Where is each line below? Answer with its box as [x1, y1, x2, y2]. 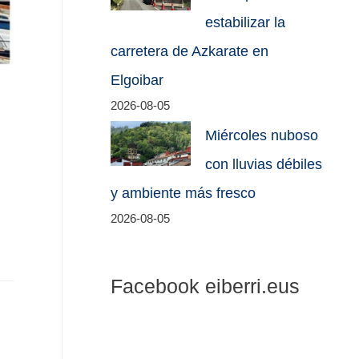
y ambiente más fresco [111, 185, 256, 202]
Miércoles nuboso [205, 127, 319, 144]
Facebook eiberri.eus [111, 274, 301, 297]
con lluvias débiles [205, 156, 323, 173]
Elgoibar [111, 71, 164, 88]
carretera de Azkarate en [111, 42, 269, 59]
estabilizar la [205, 14, 286, 30]
